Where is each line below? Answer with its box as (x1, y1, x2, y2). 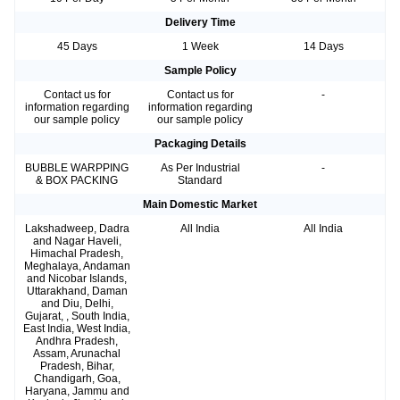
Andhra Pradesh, (36, 335, 118, 348)
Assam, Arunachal (33, 347, 121, 361)
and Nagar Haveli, (32, 235, 121, 248)
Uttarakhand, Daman (26, 285, 128, 298)
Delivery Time (164, 16, 236, 29)
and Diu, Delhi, (40, 297, 113, 311)
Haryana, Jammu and (24, 385, 129, 398)
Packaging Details (154, 137, 246, 151)
